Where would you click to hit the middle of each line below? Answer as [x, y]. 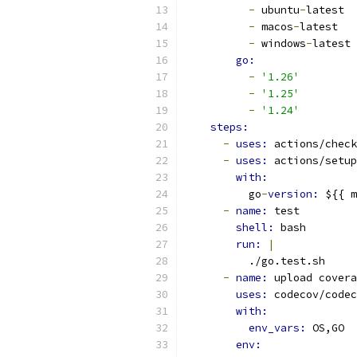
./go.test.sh [255, 261]
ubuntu [277, 10]
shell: [258, 228]
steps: [229, 127]
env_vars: [280, 328]
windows [280, 43]
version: [296, 194]
